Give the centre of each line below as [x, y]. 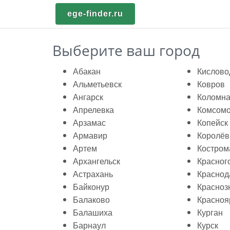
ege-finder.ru [95, 14]
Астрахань [93, 174]
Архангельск [97, 161]
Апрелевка [93, 110]
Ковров [211, 84]
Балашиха [93, 212]
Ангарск [88, 97]
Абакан [87, 71]
